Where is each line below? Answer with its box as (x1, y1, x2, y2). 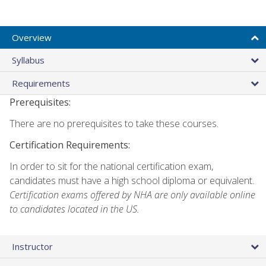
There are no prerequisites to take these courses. (9, 116, 218, 130)
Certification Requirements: (9, 138, 130, 151)
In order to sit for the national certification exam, (9, 159, 213, 173)
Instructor (12, 240, 53, 252)
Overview (12, 31, 52, 43)
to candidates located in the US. (9, 202, 140, 216)
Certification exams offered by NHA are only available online (9, 188, 255, 201)
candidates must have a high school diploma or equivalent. (9, 173, 254, 187)
